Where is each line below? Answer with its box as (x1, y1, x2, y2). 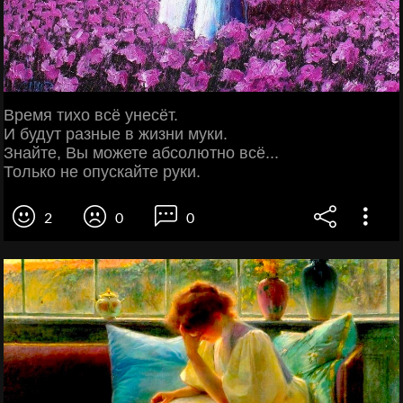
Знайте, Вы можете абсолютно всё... (4, 144, 279, 162)
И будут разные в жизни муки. (4, 125, 228, 143)
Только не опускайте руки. (4, 163, 201, 181)
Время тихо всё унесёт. (4, 106, 178, 124)
